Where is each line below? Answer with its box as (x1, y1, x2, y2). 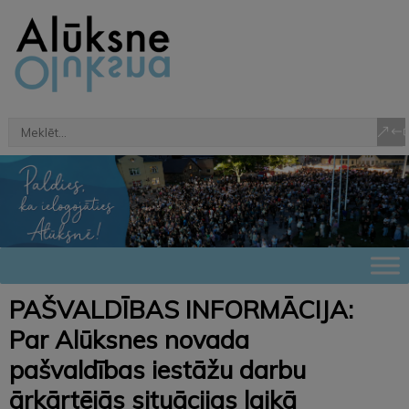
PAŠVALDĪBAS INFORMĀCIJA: (9, 293, 353, 325)
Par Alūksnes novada (9, 323, 249, 355)
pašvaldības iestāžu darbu (9, 353, 306, 385)
